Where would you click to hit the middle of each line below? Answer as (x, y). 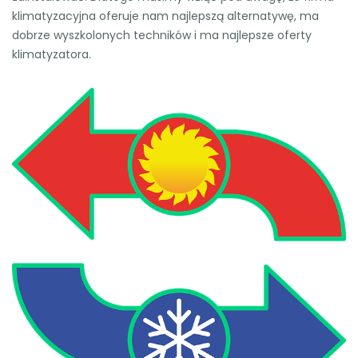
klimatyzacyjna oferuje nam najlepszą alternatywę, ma (165, 16)
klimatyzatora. (52, 55)
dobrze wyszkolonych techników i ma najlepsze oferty (162, 36)
